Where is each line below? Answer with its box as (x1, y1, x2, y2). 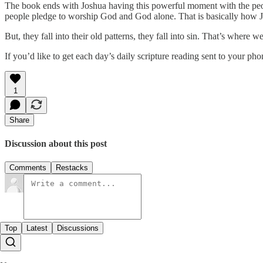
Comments (9, 163, 46, 173)
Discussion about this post (5, 139, 107, 149)
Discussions (57, 224, 99, 233)
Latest (26, 224, 48, 233)
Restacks (56, 163, 88, 173)
